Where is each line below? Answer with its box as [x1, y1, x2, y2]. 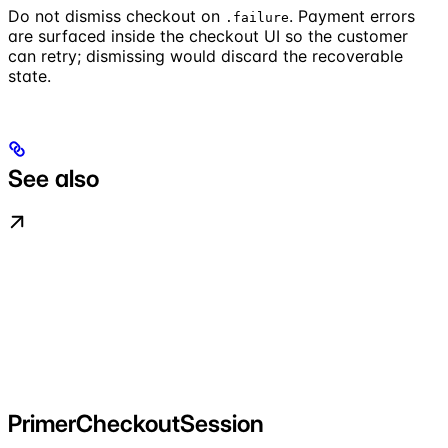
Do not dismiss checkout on [8, 6, 225, 27]
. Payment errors [289, 6, 415, 27]
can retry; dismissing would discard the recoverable [8, 46, 403, 67]
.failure [225, 10, 289, 26]
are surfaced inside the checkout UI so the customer [8, 26, 408, 47]
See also [8, 164, 99, 194]
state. [8, 66, 51, 87]
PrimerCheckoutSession [8, 409, 264, 439]
